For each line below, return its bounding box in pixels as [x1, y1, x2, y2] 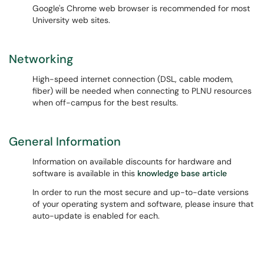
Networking [9, 51, 73, 67]
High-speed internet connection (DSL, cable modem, [32, 74, 233, 84]
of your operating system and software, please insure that [32, 199, 253, 209]
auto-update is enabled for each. [32, 210, 160, 221]
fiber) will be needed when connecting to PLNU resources [32, 85, 252, 96]
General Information [9, 134, 121, 149]
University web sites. [32, 15, 110, 25]
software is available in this [32, 168, 137, 179]
